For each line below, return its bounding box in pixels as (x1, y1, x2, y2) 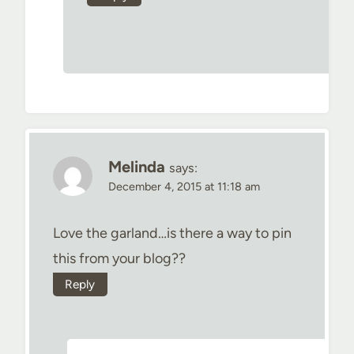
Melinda (108, 156, 165, 176)
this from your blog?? (53, 250, 186, 268)
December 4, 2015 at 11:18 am (108, 179, 260, 194)
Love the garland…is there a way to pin (53, 224, 292, 243)
